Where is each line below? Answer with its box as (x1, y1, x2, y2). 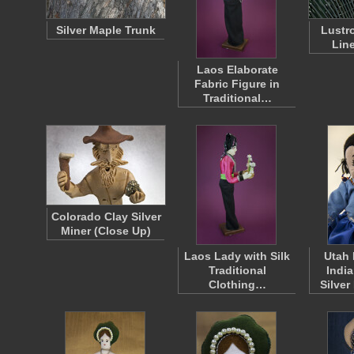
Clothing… (208, 278, 266, 291)
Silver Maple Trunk (56, 24, 156, 36)
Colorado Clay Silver (51, 210, 161, 223)
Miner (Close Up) (61, 224, 151, 237)
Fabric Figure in (194, 77, 280, 90)
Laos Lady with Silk (184, 250, 290, 262)
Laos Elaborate (196, 63, 278, 76)
